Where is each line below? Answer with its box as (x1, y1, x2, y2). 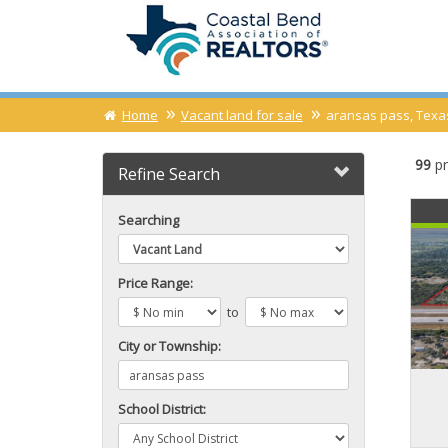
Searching (118, 211, 179, 229)
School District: (118, 400, 206, 418)
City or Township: (118, 337, 221, 355)
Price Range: (118, 274, 193, 292)
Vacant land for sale (180, 106, 303, 124)
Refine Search (118, 163, 220, 185)
